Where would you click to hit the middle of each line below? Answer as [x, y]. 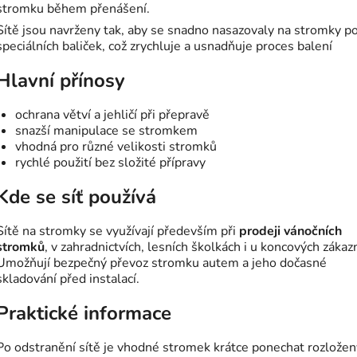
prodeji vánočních [290, 231]
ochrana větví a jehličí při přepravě [112, 115]
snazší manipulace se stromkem [106, 131]
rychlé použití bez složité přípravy [110, 163]
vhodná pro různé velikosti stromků [116, 147]
